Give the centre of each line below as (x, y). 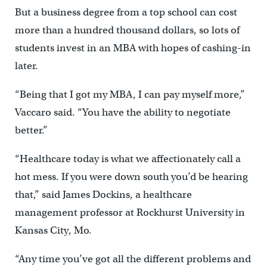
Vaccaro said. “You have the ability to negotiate (122, 113)
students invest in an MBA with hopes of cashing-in (133, 48)
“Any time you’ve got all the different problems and (133, 259)
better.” (31, 131)
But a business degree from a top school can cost (126, 13)
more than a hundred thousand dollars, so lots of (127, 30)
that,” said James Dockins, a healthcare (103, 195)
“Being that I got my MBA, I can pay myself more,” (130, 95)
